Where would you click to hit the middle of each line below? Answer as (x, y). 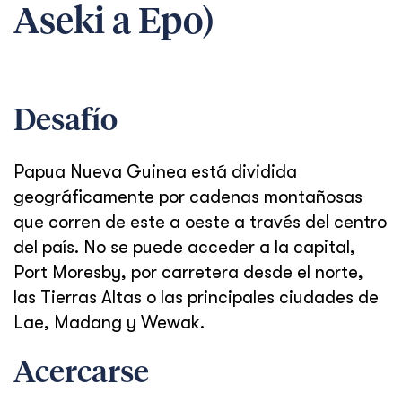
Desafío (66, 121)
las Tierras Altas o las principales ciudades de (196, 297)
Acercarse (81, 373)
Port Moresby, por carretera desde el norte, (188, 272)
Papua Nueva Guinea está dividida (155, 172)
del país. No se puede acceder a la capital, (184, 247)
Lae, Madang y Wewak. (109, 323)
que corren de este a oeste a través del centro (200, 222)
